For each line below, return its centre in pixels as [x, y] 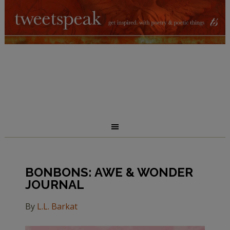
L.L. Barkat [57, 206]
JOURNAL [54, 185]
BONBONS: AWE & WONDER [109, 172]
